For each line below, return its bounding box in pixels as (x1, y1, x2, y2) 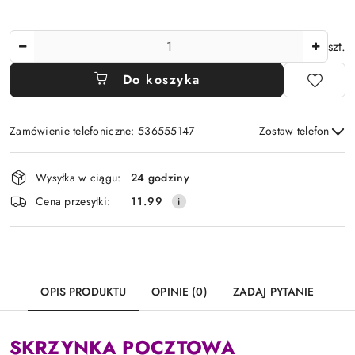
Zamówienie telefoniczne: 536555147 (10, 123, 195, 139)
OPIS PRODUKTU (40, 284, 127, 300)
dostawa (9, 193, 75, 220)
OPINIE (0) (151, 284, 208, 300)
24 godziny (131, 169, 189, 185)
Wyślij (156, 193, 199, 211)
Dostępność (9, 149, 103, 176)
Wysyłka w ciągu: (36, 169, 121, 185)
